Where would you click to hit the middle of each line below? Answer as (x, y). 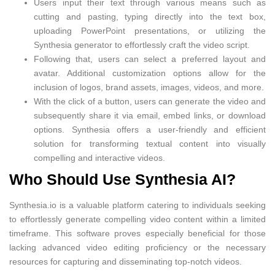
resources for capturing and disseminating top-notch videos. (126, 261)
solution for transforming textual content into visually (150, 143)
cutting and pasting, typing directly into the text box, (150, 16)
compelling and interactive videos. (99, 157)
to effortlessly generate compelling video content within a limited (137, 219)
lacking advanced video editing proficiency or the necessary (137, 247)
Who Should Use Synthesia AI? (122, 179)
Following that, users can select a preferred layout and (150, 59)
